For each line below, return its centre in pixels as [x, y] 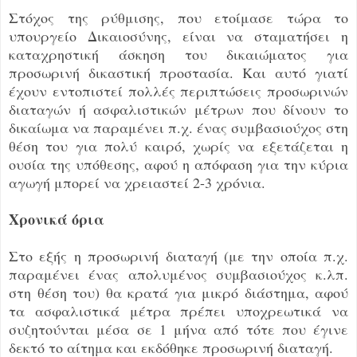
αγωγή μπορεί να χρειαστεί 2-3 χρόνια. [137, 182]
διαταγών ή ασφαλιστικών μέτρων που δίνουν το [178, 109]
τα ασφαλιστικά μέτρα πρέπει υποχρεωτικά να [178, 310]
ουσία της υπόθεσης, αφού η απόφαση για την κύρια [178, 164]
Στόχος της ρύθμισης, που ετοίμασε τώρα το [178, 17]
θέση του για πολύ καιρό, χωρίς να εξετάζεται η [178, 145]
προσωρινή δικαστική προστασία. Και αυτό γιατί [178, 72]
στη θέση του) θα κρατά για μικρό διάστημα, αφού [178, 292]
